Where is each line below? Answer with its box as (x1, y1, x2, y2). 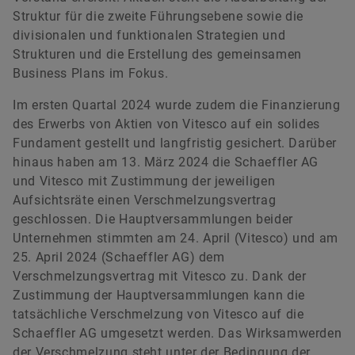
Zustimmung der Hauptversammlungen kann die (13, 288, 305, 303)
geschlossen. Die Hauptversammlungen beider (13, 212, 293, 227)
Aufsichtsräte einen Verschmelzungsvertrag (13, 193, 277, 208)
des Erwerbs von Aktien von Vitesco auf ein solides (13, 116, 321, 132)
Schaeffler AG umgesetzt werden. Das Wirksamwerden (13, 326, 342, 342)
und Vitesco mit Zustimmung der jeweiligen (13, 174, 276, 189)
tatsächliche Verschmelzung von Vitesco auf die (13, 307, 304, 323)
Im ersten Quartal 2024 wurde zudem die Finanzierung (13, 97, 341, 113)
